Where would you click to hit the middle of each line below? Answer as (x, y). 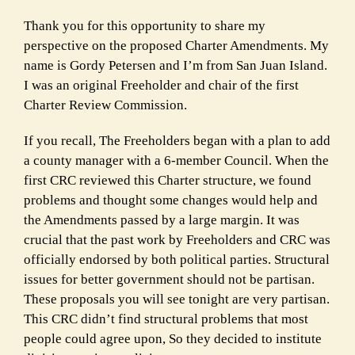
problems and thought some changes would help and (171, 200)
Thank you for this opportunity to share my (145, 25)
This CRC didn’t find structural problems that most (166, 319)
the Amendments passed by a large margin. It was (162, 219)
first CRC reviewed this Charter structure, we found (168, 180)
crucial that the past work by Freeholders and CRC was (177, 239)
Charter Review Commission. (105, 105)
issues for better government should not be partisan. (169, 279)
